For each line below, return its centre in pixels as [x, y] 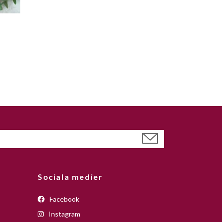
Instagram [64, 214]
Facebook [64, 199]
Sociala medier [70, 176]
